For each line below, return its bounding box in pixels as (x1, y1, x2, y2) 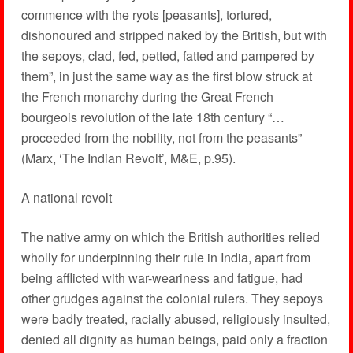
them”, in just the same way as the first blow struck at (20, 67, 312, 85)
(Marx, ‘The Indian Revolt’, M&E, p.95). (20, 149, 236, 167)
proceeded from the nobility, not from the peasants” (20, 128, 302, 147)
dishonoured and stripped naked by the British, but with (20, 26, 327, 44)
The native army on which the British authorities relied (20, 228, 320, 246)
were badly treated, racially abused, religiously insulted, (20, 310, 330, 328)
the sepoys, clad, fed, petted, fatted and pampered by (20, 46, 314, 65)
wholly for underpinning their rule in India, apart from (20, 248, 310, 266)
